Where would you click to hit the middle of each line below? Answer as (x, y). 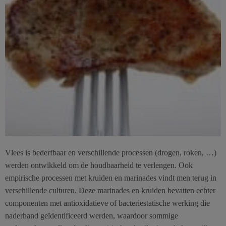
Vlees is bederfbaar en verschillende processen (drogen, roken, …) (111, 153)
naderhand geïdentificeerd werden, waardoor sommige (92, 216)
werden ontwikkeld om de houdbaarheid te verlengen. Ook (99, 165)
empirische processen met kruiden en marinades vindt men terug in (111, 178)
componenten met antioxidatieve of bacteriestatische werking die (107, 203)
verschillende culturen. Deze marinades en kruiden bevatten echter (110, 191)
